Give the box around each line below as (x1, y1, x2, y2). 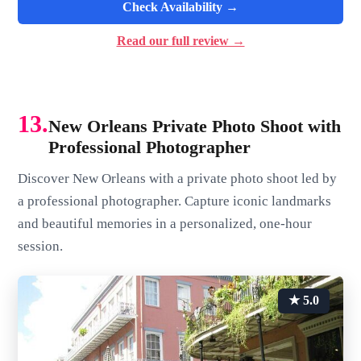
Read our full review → (116, 34, 245, 48)
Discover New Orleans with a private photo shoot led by (18, 170, 338, 186)
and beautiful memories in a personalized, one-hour (18, 215, 313, 231)
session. (18, 238, 64, 254)
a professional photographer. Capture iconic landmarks (18, 193, 332, 209)
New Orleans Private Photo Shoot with (48, 116, 342, 137)
